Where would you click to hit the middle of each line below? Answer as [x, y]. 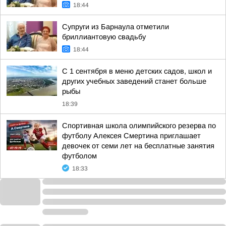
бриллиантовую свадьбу [104, 37]
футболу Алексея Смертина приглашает [131, 136]
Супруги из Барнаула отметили [116, 27]
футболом [79, 156]
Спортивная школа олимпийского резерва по [139, 126]
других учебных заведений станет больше [134, 81]
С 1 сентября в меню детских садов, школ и [137, 71]
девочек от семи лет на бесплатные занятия [138, 146]
